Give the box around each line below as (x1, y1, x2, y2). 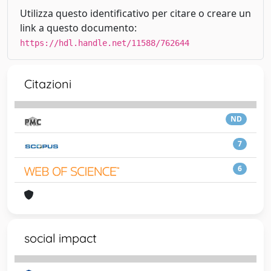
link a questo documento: (20, 21, 137, 34)
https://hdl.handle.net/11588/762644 (20, 38, 189, 48)
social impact (24, 230, 97, 246)
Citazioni (24, 76, 71, 91)
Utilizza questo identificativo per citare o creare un (20, 7, 251, 20)
